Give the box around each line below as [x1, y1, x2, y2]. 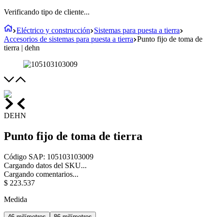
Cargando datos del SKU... [4, 161, 87, 170]
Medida [4, 195, 27, 203]
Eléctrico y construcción [16, 26, 90, 34]
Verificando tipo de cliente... [4, 8, 90, 16]
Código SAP [4, 152, 43, 161]
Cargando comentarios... [4, 170, 78, 178]
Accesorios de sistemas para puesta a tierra [4, 35, 133, 43]
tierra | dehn [4, 44, 40, 52]
